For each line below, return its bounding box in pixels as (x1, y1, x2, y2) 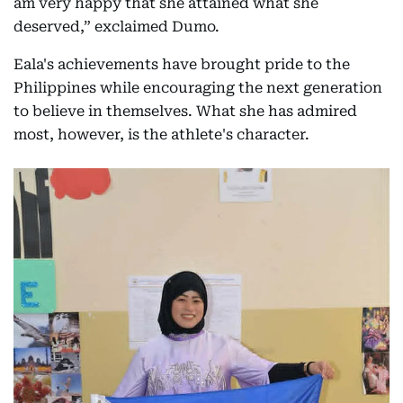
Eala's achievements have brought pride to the (13, 55, 350, 73)
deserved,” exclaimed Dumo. (13, 17, 219, 35)
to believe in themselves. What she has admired (13, 102, 357, 120)
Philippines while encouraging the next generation (13, 78, 382, 96)
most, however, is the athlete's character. (13, 125, 309, 143)
